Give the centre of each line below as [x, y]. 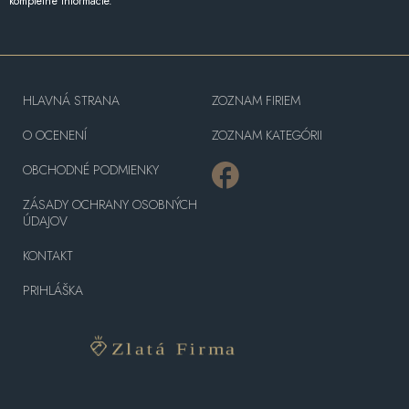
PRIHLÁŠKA [53, 290]
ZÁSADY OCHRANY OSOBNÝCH [110, 204]
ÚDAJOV [45, 220]
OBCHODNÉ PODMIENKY [91, 169]
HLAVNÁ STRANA [71, 100]
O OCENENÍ [55, 135]
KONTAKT [48, 255]
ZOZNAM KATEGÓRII [267, 135]
